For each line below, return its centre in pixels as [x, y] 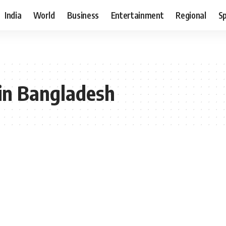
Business [83, 15]
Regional [191, 15]
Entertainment [137, 15]
